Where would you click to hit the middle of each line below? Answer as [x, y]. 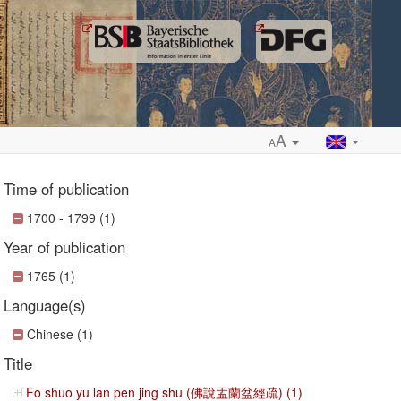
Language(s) [45, 305]
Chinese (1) [60, 334]
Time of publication [67, 189]
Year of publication [65, 247]
